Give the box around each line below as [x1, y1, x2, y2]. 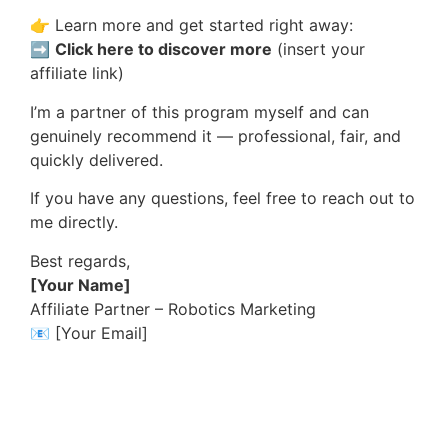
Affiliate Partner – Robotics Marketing [30, 298, 316, 319]
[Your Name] [30, 274, 131, 295]
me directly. [30, 212, 118, 233]
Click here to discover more [55, 39, 272, 60]
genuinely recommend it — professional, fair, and [30, 125, 401, 146]
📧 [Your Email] [30, 322, 148, 343]
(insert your [272, 39, 365, 60]
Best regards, [30, 250, 130, 271]
